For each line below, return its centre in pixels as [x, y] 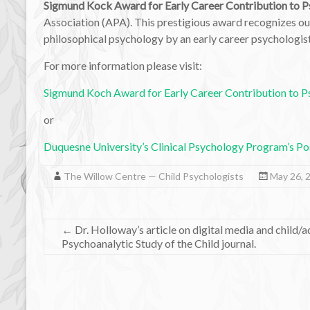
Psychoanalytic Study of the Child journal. [159, 243]
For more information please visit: [123, 65]
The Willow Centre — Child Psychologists [154, 176]
